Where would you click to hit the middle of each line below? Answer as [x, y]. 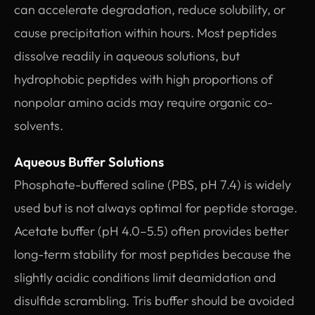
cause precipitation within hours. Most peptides [146, 32]
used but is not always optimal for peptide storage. [156, 207]
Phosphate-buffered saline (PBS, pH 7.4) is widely [153, 184]
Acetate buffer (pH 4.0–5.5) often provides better [152, 231]
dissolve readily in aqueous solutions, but [127, 56]
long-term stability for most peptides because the [153, 254]
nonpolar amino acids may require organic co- [143, 102]
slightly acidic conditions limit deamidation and [145, 277]
